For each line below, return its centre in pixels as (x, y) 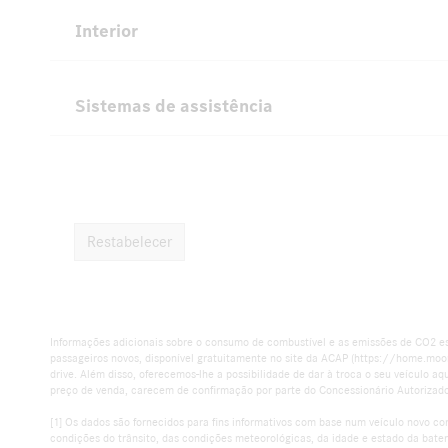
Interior (106, 31)
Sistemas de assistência (174, 106)
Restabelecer (129, 242)
